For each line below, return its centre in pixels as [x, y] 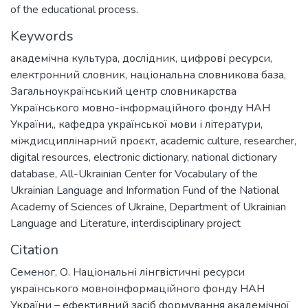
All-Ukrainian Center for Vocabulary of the [159, 174]
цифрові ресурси [225, 58]
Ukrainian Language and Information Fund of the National [145, 190]
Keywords [42, 36]
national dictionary [234, 157]
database [33, 174]
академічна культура [64, 58]
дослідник [149, 58]
